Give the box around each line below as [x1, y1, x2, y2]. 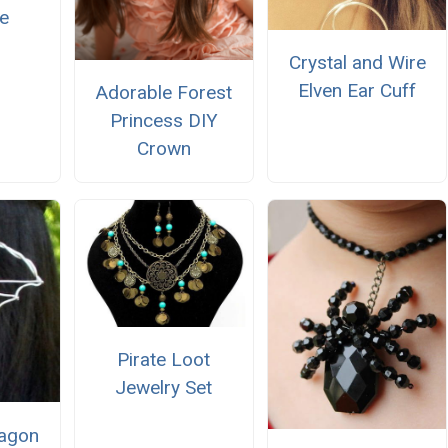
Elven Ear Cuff [298, 79, 417, 103]
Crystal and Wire [288, 51, 426, 75]
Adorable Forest [95, 80, 233, 104]
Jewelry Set [115, 376, 213, 400]
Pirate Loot [117, 348, 211, 372]
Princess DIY [109, 108, 218, 132]
